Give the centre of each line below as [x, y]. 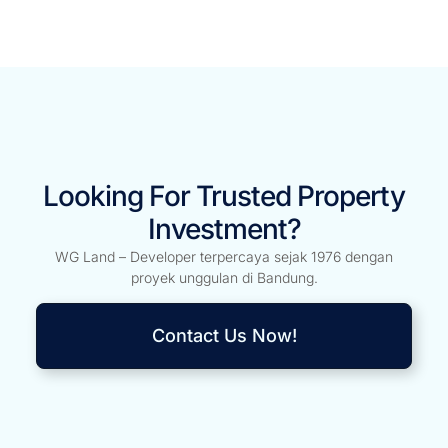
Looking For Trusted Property [224, 219]
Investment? [224, 252]
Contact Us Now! [224, 358]
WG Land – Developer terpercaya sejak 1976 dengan [224, 280]
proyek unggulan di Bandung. [224, 301]
